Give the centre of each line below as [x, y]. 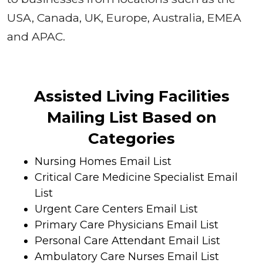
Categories [131, 139]
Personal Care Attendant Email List [127, 241]
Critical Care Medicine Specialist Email [136, 178]
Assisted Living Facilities [131, 97]
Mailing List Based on [131, 118]
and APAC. [36, 37]
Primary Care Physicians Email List [127, 225]
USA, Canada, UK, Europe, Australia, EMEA [124, 18]
